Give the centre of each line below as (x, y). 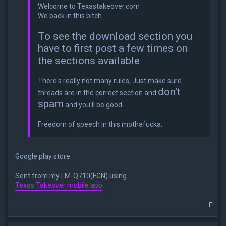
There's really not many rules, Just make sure (110, 81)
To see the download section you (115, 37)
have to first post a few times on (113, 49)
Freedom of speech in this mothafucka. (100, 124)
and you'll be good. (94, 105)
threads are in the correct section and (98, 93)
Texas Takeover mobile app (59, 185)
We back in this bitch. (71, 16)
